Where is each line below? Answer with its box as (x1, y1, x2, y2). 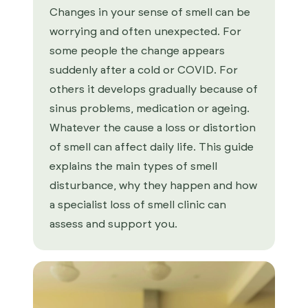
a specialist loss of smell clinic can (49, 199, 226, 210)
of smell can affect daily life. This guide (49, 142, 254, 153)
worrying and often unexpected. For (49, 26, 241, 37)
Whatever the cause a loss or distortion (49, 122, 256, 133)
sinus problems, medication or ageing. (49, 103, 250, 114)
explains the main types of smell (49, 161, 217, 172)
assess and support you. (49, 219, 180, 230)
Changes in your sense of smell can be (49, 7, 250, 18)
